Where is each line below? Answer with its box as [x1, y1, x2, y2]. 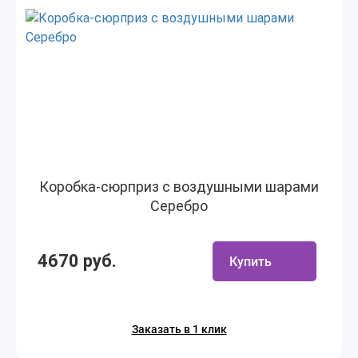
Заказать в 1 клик [131, 323, 227, 336]
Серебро [150, 197, 208, 214]
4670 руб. [38, 251, 117, 271]
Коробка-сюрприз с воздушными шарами [39, 178, 319, 195]
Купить [229, 253, 272, 269]
